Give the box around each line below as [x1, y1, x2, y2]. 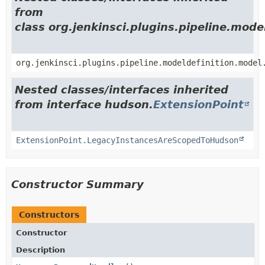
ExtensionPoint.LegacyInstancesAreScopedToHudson [16, 135, 238, 145]
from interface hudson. [15, 98, 153, 111]
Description [16, 245, 65, 254]
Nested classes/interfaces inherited [15, 83, 228, 96]
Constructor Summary [11, 177, 144, 190]
